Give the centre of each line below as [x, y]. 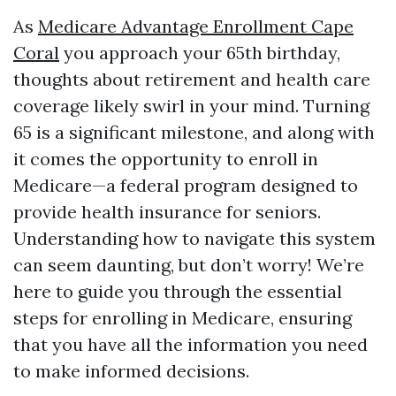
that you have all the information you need [190, 344]
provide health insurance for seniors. [167, 212]
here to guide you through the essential [178, 291]
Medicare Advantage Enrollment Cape [196, 26]
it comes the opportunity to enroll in [166, 159]
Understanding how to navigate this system [194, 238]
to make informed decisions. [131, 371]
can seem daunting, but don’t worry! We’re [189, 265]
